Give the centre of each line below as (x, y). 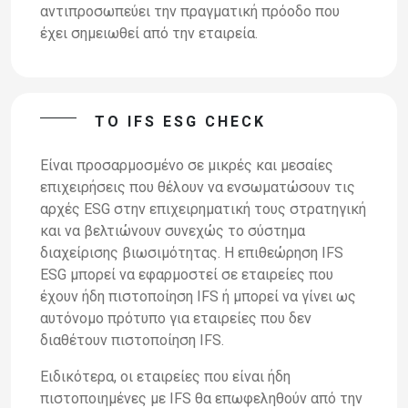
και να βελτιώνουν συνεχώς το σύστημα (173, 230)
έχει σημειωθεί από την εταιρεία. (149, 33)
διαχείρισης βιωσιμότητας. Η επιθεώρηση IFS (192, 252)
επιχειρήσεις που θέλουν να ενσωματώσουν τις (198, 187)
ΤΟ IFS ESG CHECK (180, 121)
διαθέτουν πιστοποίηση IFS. (132, 340)
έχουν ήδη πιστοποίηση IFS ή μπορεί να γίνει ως (198, 296)
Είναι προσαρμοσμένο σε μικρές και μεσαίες (187, 165)
